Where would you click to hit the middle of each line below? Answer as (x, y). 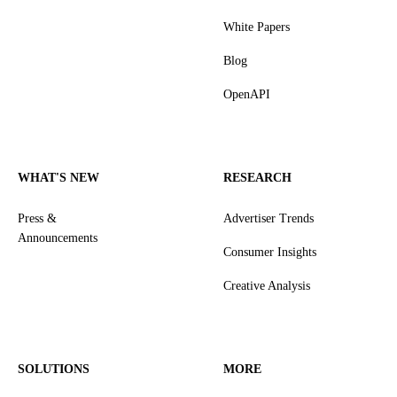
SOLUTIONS (54, 369)
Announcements (58, 238)
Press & (37, 218)
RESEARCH (257, 178)
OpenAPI (247, 94)
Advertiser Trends (269, 218)
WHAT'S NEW (58, 178)
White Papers (257, 27)
